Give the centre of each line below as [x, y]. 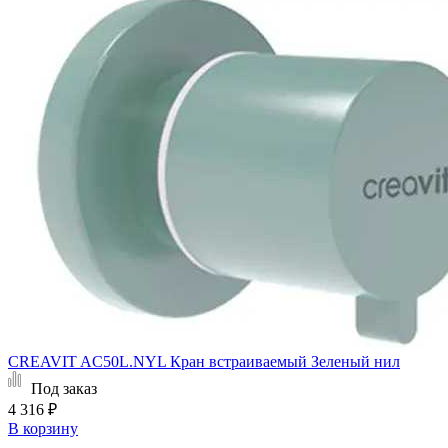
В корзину [43, 429]
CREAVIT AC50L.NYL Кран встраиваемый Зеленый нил [204, 362]
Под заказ [64, 389]
